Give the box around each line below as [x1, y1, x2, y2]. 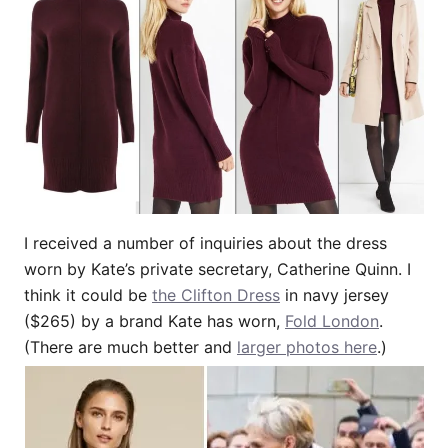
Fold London [285, 310, 379, 331]
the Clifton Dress [152, 284, 280, 305]
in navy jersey [280, 284, 389, 305]
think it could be [24, 284, 152, 305]
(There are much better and [24, 336, 237, 357]
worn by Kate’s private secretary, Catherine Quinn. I [24, 258, 411, 279]
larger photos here [237, 336, 377, 357]
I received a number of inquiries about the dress [24, 232, 387, 253]
